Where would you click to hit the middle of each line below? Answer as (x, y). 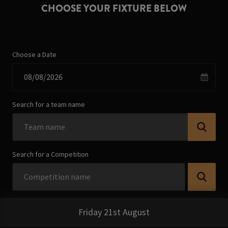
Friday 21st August (114, 212)
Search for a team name (49, 104)
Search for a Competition (51, 154)
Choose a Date (35, 54)
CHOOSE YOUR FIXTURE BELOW (114, 9)
